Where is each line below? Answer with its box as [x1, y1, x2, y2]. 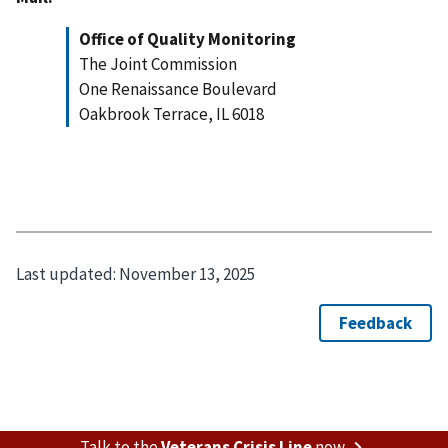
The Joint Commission [79, 52, 237, 75]
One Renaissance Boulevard [79, 77, 277, 100]
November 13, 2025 [119, 263, 255, 286]
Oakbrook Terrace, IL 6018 [79, 102, 264, 125]
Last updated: [16, 263, 119, 286]
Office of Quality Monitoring [79, 27, 296, 50]
